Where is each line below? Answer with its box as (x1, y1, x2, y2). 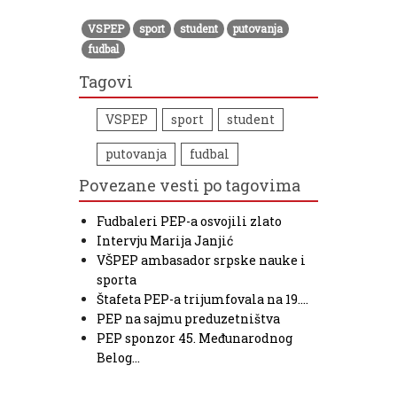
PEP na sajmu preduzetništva (97, 309, 280, 327)
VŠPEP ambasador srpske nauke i (97, 251, 306, 269)
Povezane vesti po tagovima (79, 174, 300, 196)
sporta (97, 270, 136, 288)
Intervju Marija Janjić (97, 231, 233, 249)
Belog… (97, 348, 140, 366)
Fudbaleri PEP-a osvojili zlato (97, 212, 282, 230)
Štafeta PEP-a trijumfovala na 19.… (97, 290, 308, 307)
